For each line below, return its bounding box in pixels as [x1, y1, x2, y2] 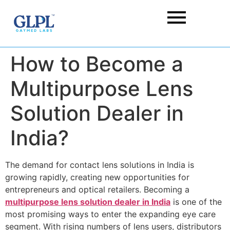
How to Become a [10, 51, 183, 76]
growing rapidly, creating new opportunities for [5, 172, 189, 182]
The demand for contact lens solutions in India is [5, 160, 194, 170]
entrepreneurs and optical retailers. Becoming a [5, 184, 189, 195]
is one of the [170, 197, 222, 207]
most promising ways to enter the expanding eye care [5, 209, 216, 219]
